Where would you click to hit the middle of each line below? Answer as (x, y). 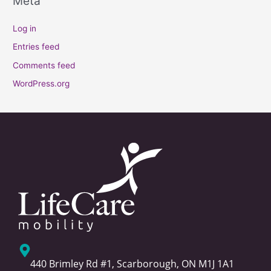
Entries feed (36, 47)
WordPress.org (41, 83)
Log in (25, 28)
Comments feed (44, 65)
